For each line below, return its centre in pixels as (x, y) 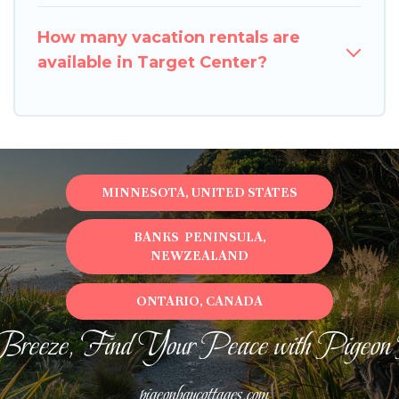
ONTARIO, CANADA (199, 301)
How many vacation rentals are (169, 37)
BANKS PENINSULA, (199, 236)
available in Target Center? (152, 62)
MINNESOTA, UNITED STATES (199, 192)
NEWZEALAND (199, 255)
